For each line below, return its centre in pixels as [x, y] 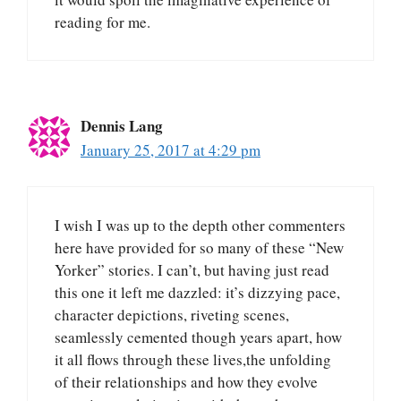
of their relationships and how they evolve [186, 382]
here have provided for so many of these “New [199, 248]
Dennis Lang [122, 125]
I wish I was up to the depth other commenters [200, 226]
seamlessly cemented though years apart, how [198, 337]
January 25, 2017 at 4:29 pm [171, 149]
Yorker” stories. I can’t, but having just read [192, 270]
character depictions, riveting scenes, [172, 315]
